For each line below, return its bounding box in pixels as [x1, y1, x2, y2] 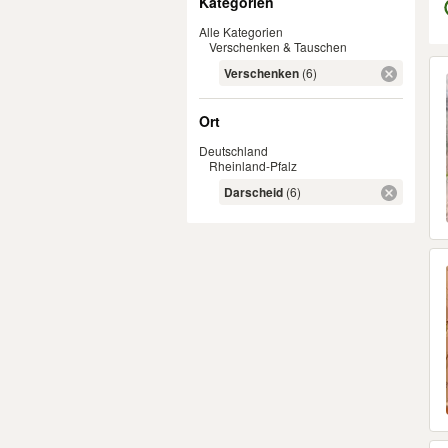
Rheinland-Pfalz [209, 157, 297, 174]
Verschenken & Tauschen [209, 38, 347, 55]
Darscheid [224, 183, 283, 201]
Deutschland [199, 142, 268, 159]
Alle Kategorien [199, 23, 283, 40]
